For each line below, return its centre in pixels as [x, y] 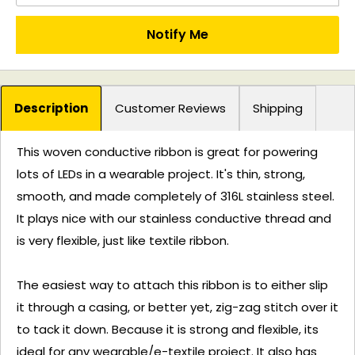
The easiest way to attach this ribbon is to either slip [172, 285]
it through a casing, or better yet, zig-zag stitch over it [177, 307]
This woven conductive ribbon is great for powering [167, 152]
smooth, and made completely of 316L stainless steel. [176, 197]
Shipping [278, 108]
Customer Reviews [170, 108]
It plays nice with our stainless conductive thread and [174, 219]
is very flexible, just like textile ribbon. [123, 241]
